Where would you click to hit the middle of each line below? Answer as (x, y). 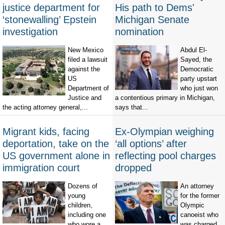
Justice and (85, 98)
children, (80, 205)
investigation (30, 32)
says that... (132, 107)
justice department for (51, 8)
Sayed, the (196, 60)
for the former (200, 196)
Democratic (197, 69)
